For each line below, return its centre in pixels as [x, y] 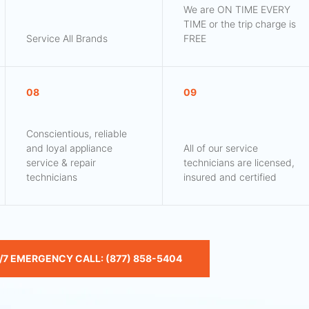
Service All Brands [67, 39]
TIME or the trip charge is [239, 24]
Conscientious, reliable [77, 134]
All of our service [220, 148]
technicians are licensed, [239, 163]
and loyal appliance [70, 148]
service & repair [61, 163]
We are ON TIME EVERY [237, 10]
